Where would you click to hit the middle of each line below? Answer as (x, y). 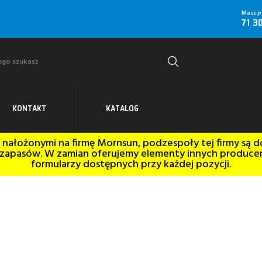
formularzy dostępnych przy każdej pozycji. (131, 165)
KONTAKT (29, 109)
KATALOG (122, 109)
